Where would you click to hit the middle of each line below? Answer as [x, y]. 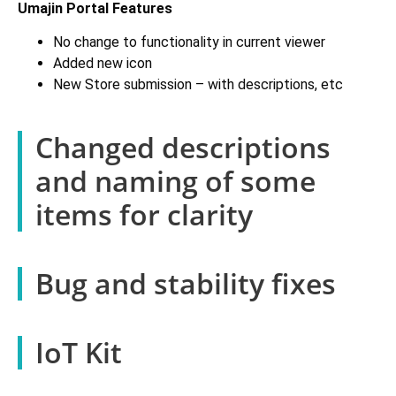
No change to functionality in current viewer [189, 42]
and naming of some [175, 180]
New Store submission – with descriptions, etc [198, 84]
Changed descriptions [183, 147]
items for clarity [144, 214]
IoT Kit [79, 352]
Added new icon [103, 63]
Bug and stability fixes [186, 283]
